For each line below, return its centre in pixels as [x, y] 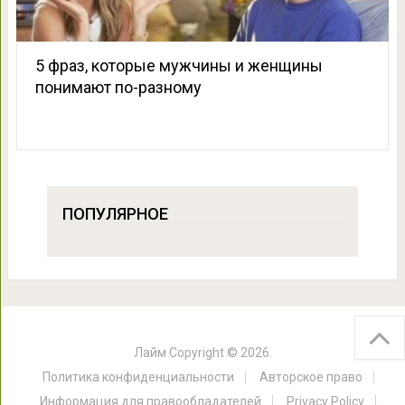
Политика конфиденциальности [138, 377]
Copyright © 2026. [219, 353]
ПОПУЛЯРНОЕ [115, 214]
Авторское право [311, 377]
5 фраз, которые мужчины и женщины [179, 66]
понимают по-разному [118, 88]
